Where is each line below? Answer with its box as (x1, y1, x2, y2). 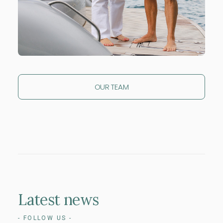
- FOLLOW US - (18, 215, 72, 222)
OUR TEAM (94, 82, 129, 92)
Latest (18, 190, 60, 209)
